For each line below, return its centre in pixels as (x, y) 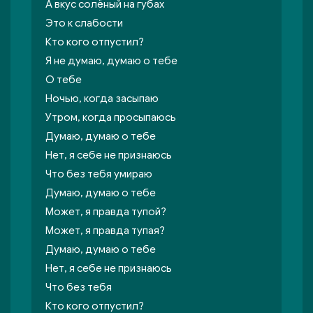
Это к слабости (84, 23)
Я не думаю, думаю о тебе (111, 61)
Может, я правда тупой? (106, 212)
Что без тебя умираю (99, 174)
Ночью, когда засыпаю (102, 99)
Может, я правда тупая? (105, 231)
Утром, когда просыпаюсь (111, 117)
